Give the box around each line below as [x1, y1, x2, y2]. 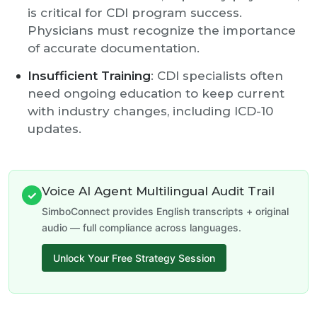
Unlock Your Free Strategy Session [53, 252, 215, 264]
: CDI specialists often [151, 69, 283, 83]
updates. [28, 122, 81, 136]
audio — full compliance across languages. [42, 221, 241, 234]
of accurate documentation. [28, 41, 200, 55]
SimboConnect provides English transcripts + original [42, 205, 289, 217]
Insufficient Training [28, 69, 151, 83]
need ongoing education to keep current [28, 86, 284, 100]
